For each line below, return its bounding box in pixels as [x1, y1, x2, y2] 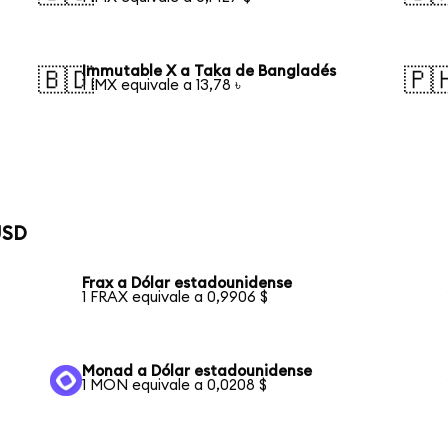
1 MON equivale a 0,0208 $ [82, 377, 268, 393]
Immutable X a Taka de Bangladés [82, 63, 337, 79]
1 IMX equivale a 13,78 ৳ [82, 77, 242, 93]
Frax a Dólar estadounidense [82, 276, 293, 292]
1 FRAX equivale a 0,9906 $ [82, 290, 269, 306]
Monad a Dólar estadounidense [82, 363, 313, 379]
